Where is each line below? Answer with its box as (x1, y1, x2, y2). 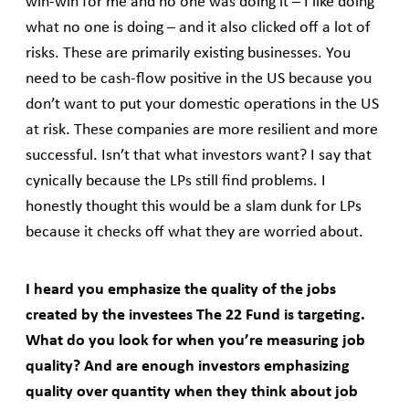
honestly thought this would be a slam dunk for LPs (26, 199, 362, 215)
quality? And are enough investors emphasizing (26, 359, 350, 375)
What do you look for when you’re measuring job (26, 333, 365, 350)
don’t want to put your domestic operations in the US (26, 97, 379, 113)
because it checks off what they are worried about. (26, 225, 363, 241)
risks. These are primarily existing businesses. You (26, 46, 351, 62)
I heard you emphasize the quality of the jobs (26, 282, 336, 299)
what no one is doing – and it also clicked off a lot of (26, 20, 371, 37)
